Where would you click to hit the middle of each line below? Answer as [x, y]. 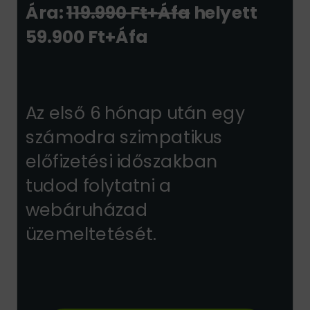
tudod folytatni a [98, 185]
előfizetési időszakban [121, 161]
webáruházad [86, 210]
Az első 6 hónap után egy [135, 113]
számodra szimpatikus [124, 137]
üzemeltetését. [91, 234]
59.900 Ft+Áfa [86, 37]
